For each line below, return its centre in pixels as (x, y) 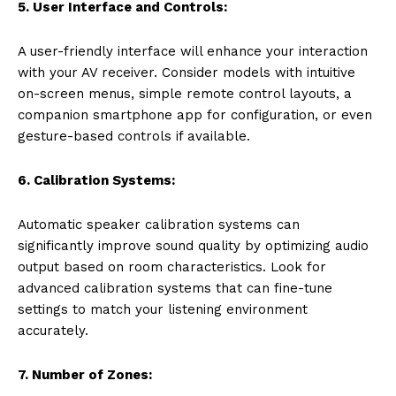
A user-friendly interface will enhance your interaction (193, 51)
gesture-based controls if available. (134, 136)
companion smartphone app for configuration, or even (195, 114)
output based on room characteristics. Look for (172, 267)
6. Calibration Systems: (96, 180)
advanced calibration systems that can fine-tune (175, 288)
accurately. (53, 330)
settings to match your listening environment (163, 309)
